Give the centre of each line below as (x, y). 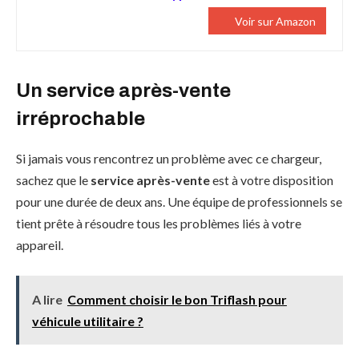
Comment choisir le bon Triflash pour (177, 299)
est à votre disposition (272, 180)
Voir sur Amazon (275, 21)
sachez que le (53, 180)
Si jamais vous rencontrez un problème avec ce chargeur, (169, 159)
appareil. (40, 245)
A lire (47, 299)
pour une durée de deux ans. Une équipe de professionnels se (179, 202)
